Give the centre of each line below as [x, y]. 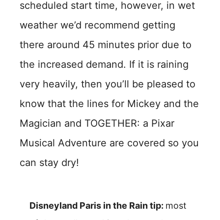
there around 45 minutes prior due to [106, 44]
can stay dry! [49, 162]
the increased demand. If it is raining [104, 64]
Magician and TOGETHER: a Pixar [97, 123]
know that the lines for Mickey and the [109, 103]
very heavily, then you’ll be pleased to [108, 84]
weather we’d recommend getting [97, 25]
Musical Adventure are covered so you [109, 143]
